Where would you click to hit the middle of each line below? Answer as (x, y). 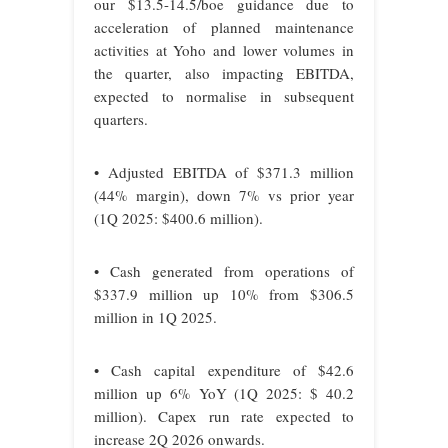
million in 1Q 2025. (155, 317)
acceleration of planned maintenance (224, 27)
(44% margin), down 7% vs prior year (224, 195)
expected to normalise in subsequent (224, 96)
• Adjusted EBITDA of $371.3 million (224, 172)
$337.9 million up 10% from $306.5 (224, 294)
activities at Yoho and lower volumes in (224, 50)
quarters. (121, 119)
